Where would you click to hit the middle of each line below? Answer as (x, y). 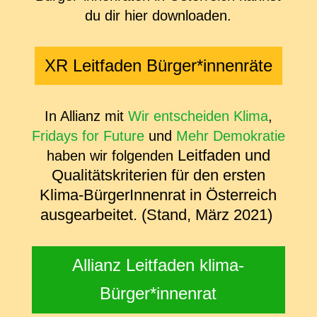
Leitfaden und (224, 156)
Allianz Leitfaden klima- (158, 265)
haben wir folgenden (112, 156)
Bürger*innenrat (158, 294)
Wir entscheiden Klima (198, 116)
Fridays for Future (88, 136)
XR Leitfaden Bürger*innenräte (158, 66)
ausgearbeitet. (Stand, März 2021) (158, 215)
